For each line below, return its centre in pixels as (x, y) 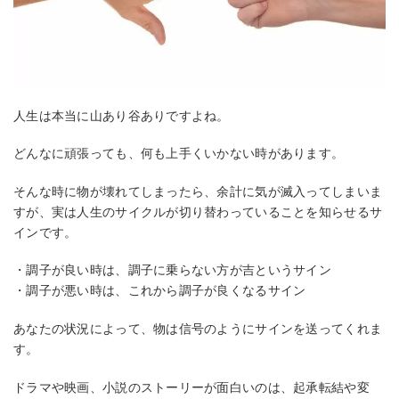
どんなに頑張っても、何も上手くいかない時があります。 (179, 154)
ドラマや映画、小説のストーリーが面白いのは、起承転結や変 (191, 387)
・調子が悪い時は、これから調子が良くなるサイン (160, 291)
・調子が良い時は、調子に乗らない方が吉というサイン (172, 270)
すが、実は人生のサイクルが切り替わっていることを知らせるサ (198, 212)
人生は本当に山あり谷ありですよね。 (122, 115)
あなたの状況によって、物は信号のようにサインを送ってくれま (198, 329)
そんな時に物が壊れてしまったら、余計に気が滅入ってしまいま (198, 191)
